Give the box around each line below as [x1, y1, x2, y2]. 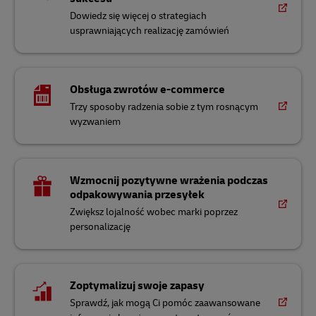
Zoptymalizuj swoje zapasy [70, 279, 205, 293]
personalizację [70, 221, 131, 233]
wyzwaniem [70, 116, 121, 128]
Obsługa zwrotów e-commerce [70, 83, 226, 97]
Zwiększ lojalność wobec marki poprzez [70, 206, 238, 218]
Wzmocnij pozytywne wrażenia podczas [70, 174, 269, 188]
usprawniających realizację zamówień [70, 25, 230, 37]
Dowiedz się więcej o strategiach [70, 10, 207, 22]
